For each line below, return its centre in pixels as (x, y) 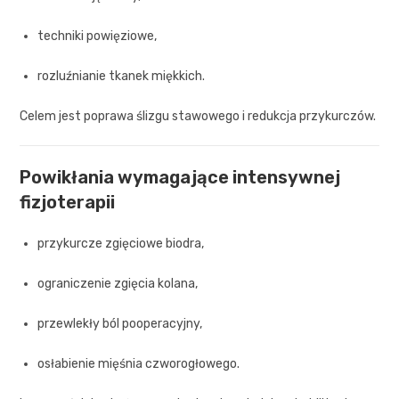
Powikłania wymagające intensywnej (180, 177)
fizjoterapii (68, 202)
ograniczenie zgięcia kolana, (118, 283)
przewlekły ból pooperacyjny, (120, 323)
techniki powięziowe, (98, 36)
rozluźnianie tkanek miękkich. (122, 76)
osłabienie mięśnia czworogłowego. (139, 363)
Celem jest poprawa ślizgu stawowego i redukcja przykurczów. (198, 116)
